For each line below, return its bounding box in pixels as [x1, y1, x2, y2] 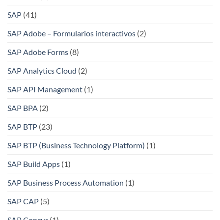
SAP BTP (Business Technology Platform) [7, 140, 145, 150]
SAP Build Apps [7, 159, 60, 169]
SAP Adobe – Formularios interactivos [7, 28, 136, 38]
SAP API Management [7, 84, 82, 94]
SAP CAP [7, 196, 39, 206]
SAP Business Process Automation [7, 178, 124, 188]
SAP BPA [7, 103, 38, 113]
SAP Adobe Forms [7, 47, 68, 57]
